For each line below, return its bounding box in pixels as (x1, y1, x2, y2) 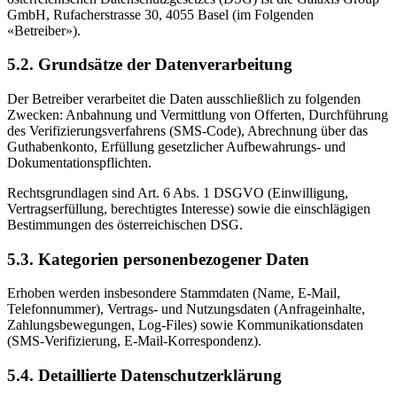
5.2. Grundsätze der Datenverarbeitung (7, 55, 292, 74)
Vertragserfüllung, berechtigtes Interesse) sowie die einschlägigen (7, 200, 370, 216)
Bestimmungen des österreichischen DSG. (7, 216, 243, 232)
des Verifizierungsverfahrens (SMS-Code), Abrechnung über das (7, 122, 368, 138)
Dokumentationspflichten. (7, 154, 152, 170)
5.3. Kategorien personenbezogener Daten (7, 249, 309, 269)
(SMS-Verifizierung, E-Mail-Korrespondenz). (7, 333, 261, 349)
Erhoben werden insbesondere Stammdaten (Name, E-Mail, (7, 285, 340, 301)
